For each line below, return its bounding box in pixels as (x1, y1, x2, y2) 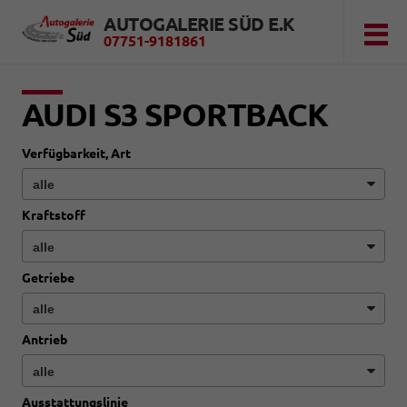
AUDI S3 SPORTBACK (22, 96, 329, 133)
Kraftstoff (22, 208, 85, 223)
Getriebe (22, 270, 74, 285)
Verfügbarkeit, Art (22, 146, 131, 161)
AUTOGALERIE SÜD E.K (104, 14, 295, 35)
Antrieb (22, 333, 67, 348)
